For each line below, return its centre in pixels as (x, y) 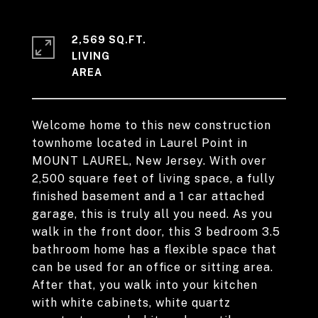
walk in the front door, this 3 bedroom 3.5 (156, 232)
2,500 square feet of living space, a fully (154, 179)
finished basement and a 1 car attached (148, 196)
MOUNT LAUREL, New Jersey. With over (149, 161)
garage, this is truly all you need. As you (152, 214)
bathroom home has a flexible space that (154, 250)
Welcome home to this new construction (152, 125)
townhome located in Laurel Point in (140, 143)
